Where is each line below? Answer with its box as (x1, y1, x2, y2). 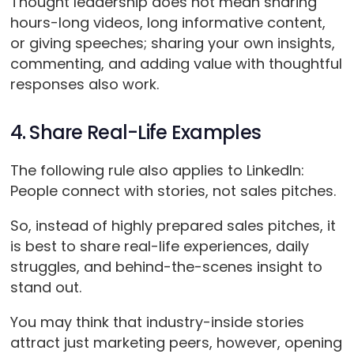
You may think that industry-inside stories (9, 312, 304, 333)
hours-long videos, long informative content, (9, 13, 326, 33)
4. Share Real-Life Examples (9, 119, 262, 146)
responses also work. (9, 74, 159, 95)
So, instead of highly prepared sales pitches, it (9, 216, 336, 236)
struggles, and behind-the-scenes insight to (9, 257, 322, 277)
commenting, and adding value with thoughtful (9, 54, 342, 74)
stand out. (9, 277, 85, 298)
